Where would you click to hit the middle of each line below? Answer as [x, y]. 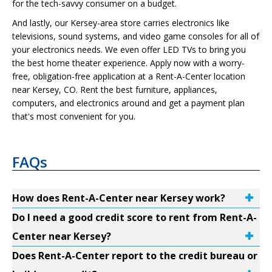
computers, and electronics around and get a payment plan [128, 103]
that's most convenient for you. [74, 116]
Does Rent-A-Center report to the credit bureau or [135, 256]
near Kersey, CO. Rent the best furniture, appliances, [115, 90]
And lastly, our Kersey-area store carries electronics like [121, 23]
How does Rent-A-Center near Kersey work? [119, 198]
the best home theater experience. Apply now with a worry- [128, 63]
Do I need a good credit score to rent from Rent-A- [134, 217]
